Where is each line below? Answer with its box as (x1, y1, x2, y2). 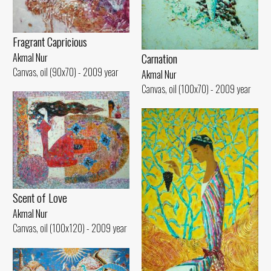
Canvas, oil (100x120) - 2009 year (13, 220, 127, 235)
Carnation (142, 49, 177, 67)
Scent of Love (13, 188, 67, 206)
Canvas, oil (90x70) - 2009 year (13, 65, 119, 80)
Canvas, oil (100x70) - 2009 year (142, 81, 251, 96)
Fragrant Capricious (13, 33, 87, 51)
